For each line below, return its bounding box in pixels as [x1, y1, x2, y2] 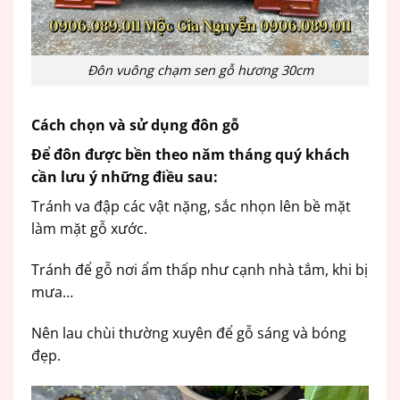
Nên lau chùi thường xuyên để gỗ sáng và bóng [31, 322, 346, 343]
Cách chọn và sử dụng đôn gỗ [31, 115, 239, 136]
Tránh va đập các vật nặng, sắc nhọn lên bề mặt [31, 196, 351, 217]
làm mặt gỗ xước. [31, 219, 147, 239]
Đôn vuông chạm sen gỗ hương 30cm [87, 62, 313, 79]
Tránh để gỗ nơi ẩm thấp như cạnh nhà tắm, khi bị [31, 260, 368, 280]
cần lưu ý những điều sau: [31, 167, 218, 187]
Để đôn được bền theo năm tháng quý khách [31, 145, 350, 165]
